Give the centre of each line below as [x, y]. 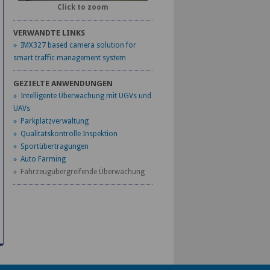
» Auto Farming [39, 159]
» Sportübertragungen [51, 146]
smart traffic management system [69, 58]
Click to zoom [83, 7]
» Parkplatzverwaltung [51, 121]
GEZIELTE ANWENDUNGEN [63, 83]
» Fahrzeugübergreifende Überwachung [79, 172]
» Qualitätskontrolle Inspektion [65, 134]
